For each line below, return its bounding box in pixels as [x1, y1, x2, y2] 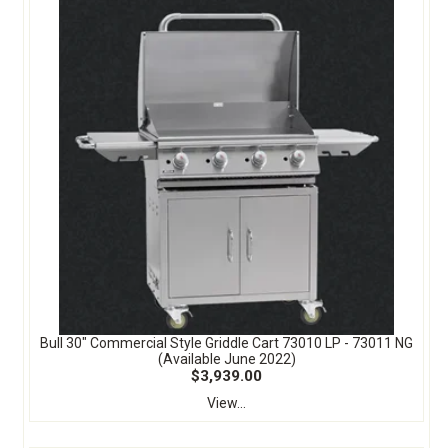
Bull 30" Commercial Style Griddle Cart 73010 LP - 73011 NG [40, 334, 413, 351]
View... [207, 394, 246, 411]
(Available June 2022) [157, 350, 296, 367]
